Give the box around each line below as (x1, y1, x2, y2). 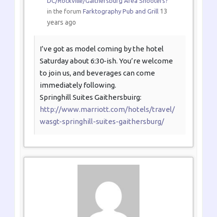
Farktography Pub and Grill (82, 7, 158, 15)
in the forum (46, 7, 83, 15)
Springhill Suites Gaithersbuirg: (40, 93, 141, 101)
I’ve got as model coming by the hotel (40, 44, 164, 53)
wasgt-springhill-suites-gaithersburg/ (40, 117, 164, 125)
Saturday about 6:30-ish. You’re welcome (40, 56, 173, 65)
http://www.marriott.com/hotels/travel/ (40, 105, 175, 113)
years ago (46, 18, 76, 26)
